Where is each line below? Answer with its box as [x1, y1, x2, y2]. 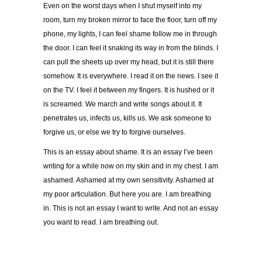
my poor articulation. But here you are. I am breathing [43, 190, 211, 199]
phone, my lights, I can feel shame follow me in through [43, 30, 217, 39]
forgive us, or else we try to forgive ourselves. [43, 128, 187, 137]
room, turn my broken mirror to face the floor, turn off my [43, 16, 217, 25]
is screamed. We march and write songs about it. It [43, 100, 202, 109]
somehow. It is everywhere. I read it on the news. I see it [43, 72, 218, 81]
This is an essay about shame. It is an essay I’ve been [43, 148, 213, 157]
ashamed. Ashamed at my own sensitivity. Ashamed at [43, 176, 213, 185]
